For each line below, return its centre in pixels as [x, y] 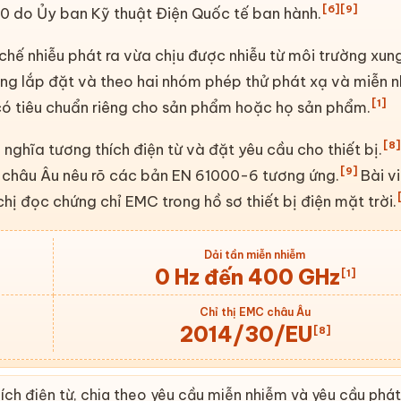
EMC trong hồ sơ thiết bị [212, 200]
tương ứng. [299, 175]
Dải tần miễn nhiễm [255, 254]
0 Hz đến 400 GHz [247, 277]
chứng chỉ [88, 200]
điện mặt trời [347, 200]
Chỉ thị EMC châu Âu [255, 311]
